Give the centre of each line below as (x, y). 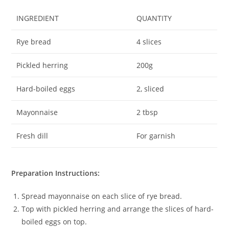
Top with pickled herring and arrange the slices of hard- (118, 209)
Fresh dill (32, 136)
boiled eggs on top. (54, 221)
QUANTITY (154, 18)
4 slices (149, 42)
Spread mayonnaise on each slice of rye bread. (102, 196)
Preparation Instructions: (56, 173)
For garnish (156, 136)
